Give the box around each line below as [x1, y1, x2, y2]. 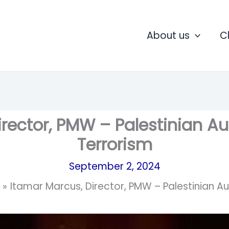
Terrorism [77, 132, 152, 156]
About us [147, 28, 190, 42]
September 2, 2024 [68, 159, 161, 173]
